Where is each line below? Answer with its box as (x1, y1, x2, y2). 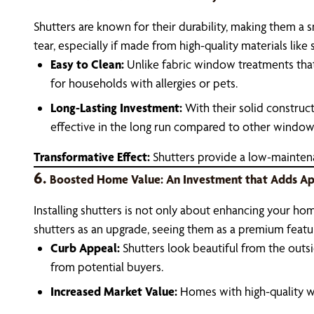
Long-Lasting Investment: (50, 100, 182, 115)
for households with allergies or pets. (50, 76, 238, 90)
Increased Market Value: (50, 284, 177, 299)
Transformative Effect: (34, 149, 150, 164)
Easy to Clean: (50, 57, 124, 71)
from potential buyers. (50, 259, 163, 274)
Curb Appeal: (50, 240, 120, 255)
